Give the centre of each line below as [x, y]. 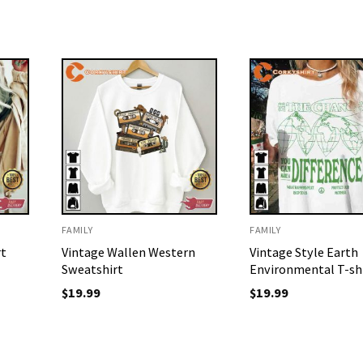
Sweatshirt [92, 269]
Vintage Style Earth [304, 252]
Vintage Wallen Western [128, 252]
